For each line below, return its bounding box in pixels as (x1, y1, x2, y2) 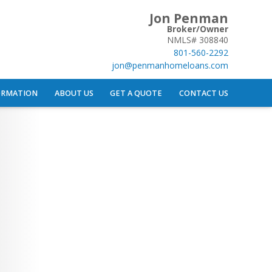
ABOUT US (54, 87, 93, 98)
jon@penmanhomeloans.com (112, 59, 228, 71)
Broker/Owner (167, 22, 228, 35)
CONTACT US (179, 87, 228, 98)
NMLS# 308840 (167, 33, 228, 46)
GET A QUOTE (110, 87, 163, 98)
